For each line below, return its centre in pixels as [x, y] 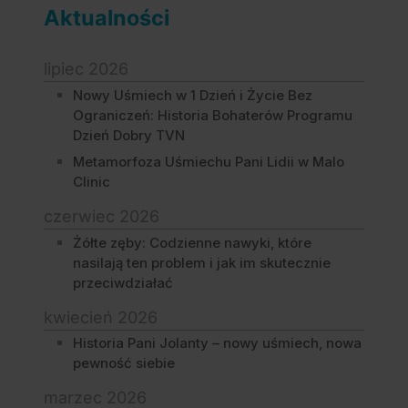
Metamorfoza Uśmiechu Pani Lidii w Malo [209, 162]
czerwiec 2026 [102, 217]
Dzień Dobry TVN [129, 135]
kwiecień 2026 [101, 317]
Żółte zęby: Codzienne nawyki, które [192, 242]
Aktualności [107, 17]
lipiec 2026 [86, 69]
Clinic [92, 182]
